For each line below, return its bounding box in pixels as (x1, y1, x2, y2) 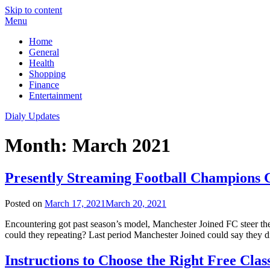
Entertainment (29, 90, 82, 101)
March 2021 (72, 134, 171, 157)
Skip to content (5, 5, 62, 15)
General (29, 47, 59, 57)
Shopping (29, 69, 66, 79)
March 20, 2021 (105, 198, 166, 209)
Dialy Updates (5, 111, 60, 121)
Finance (29, 80, 59, 90)
